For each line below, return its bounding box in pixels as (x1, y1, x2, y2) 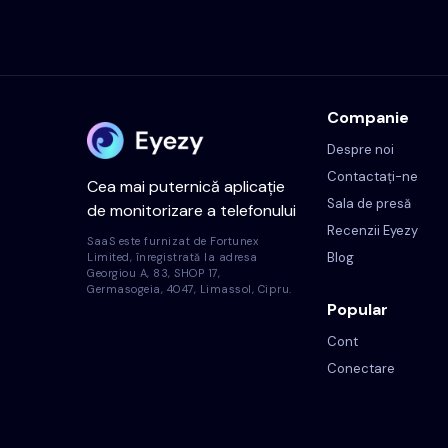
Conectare (327, 360, 395, 378)
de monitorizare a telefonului (87, 199, 296, 221)
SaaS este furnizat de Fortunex (87, 233, 258, 248)
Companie (327, 107, 409, 129)
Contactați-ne (327, 168, 418, 186)
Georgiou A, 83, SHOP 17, (87, 265, 220, 280)
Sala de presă (327, 195, 411, 213)
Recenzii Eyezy (327, 222, 418, 240)
